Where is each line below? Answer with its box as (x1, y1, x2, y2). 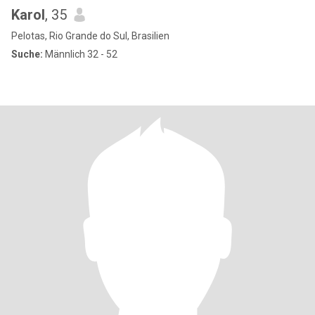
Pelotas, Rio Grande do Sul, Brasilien (11, 30, 169, 41)
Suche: (11, 49, 43, 60)
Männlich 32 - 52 (43, 49, 117, 60)
